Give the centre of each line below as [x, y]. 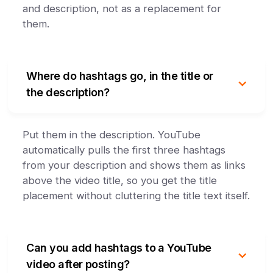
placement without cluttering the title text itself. [136, 196]
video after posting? [78, 264]
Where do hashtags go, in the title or [120, 76]
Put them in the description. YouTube [112, 135]
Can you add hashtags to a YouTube [119, 248]
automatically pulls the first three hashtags [124, 150]
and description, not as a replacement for [122, 9]
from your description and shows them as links [134, 165]
